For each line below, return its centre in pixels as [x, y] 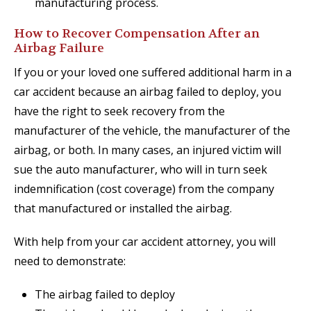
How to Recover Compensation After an [137, 34]
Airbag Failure [59, 49]
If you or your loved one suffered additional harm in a [153, 73]
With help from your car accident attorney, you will [145, 242]
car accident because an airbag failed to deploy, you [148, 92]
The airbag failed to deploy [105, 295]
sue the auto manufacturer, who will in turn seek [141, 170]
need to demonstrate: [70, 261]
